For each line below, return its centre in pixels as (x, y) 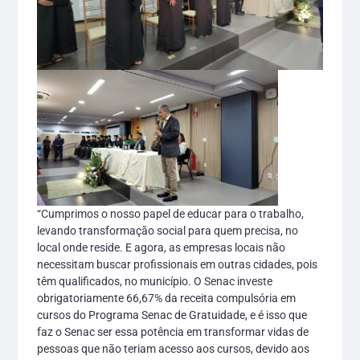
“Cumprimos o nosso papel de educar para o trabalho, (171, 214)
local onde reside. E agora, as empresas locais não (162, 248)
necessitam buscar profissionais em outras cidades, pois (178, 265)
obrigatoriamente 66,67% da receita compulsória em (167, 299)
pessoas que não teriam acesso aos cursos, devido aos (174, 349)
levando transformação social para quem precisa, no (168, 231)
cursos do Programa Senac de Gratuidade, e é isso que (172, 315)
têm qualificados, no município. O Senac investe (155, 282)
